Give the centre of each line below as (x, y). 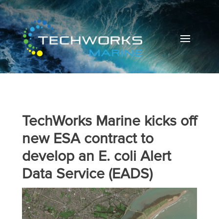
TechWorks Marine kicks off (109, 121)
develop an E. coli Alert (96, 156)
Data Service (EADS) (87, 174)
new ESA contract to (88, 139)
